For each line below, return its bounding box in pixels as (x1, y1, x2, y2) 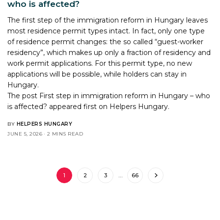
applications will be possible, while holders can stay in (7, 69, 187, 79)
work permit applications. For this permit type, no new (7, 58, 192, 68)
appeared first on (47, 102, 110, 111)
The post (7, 91, 40, 100)
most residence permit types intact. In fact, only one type (7, 26, 205, 35)
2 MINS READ (47, 130, 83, 137)
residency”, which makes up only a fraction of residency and (7, 48, 211, 57)
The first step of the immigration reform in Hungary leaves (7, 15, 208, 25)
